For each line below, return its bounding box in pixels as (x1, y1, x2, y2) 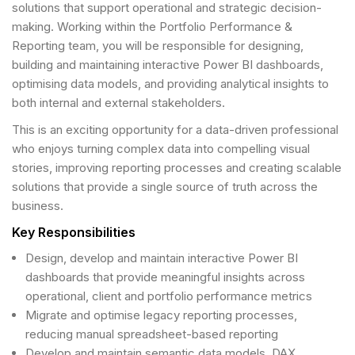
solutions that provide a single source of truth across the (12, 179, 318, 194)
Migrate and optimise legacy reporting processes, (25, 307, 297, 323)
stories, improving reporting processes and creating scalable (12, 160, 342, 175)
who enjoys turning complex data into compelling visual (12, 141, 310, 156)
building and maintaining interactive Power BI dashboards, (12, 57, 323, 72)
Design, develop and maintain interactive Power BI (25, 250, 298, 265)
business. (12, 198, 63, 213)
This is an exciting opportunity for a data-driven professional (12, 122, 338, 137)
